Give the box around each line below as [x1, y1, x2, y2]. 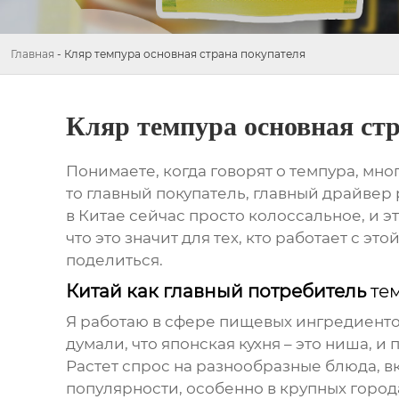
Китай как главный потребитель [65, 281, 370, 303]
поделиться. [65, 251, 163, 270]
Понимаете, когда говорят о [65, 162, 289, 181]
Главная [11, 47, 54, 61]
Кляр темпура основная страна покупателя [64, 47, 305, 61]
